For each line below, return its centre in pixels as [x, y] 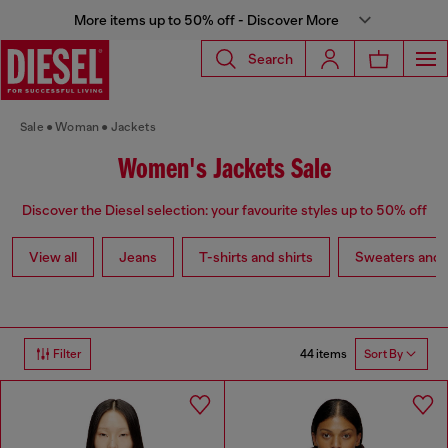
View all [53, 257]
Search [270, 58]
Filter [67, 354]
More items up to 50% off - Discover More [206, 20]
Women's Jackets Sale [224, 170]
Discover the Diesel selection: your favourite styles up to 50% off [224, 210]
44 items [323, 353]
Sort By [383, 354]
